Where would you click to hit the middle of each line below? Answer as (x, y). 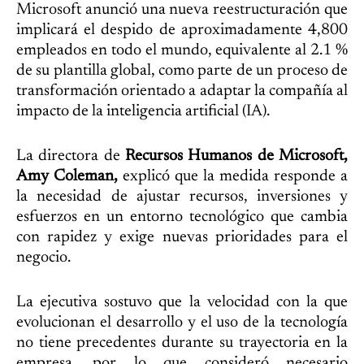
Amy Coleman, (67, 176)
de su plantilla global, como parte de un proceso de (182, 70)
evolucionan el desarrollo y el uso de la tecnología (182, 322)
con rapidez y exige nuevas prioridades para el (182, 237)
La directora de (68, 156)
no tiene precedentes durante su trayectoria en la (182, 342)
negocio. (43, 257)
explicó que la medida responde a (233, 176)
